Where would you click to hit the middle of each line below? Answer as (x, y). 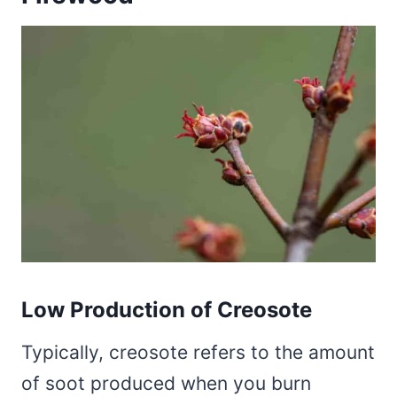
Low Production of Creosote (167, 309)
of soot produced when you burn (166, 383)
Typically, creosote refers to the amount (198, 352)
